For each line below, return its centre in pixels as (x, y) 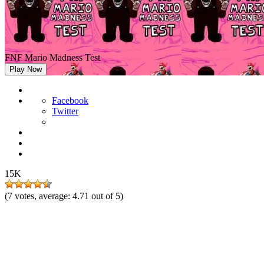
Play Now (26, 69)
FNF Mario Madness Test (52, 57)
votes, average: (44, 196)
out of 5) (107, 196)
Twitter (65, 111)
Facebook (70, 100)
